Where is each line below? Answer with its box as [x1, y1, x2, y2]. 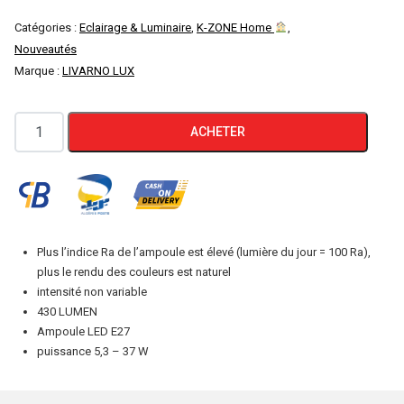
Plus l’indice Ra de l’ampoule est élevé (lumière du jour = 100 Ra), [37, 245, 371, 259]
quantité [14, 115, 64, 132]
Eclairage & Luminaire [79, 21, 191, 34]
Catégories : [14, 21, 79, 34]
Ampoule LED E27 [37, 325, 130, 338]
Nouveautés [14, 42, 77, 56]
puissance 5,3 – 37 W [37, 344, 149, 358]
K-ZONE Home [197, 21, 274, 34]
